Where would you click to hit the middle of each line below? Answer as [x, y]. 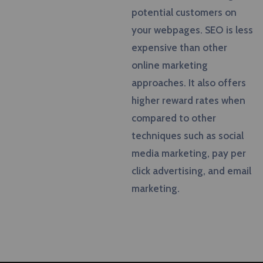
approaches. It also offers [189, 83]
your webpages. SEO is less [192, 30]
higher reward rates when [188, 100]
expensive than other [179, 48]
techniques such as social [188, 136]
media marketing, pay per [189, 153]
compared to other [174, 118]
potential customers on [184, 12]
